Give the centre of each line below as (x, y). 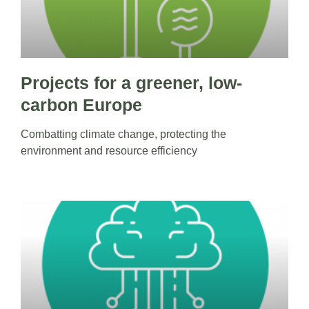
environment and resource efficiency (109, 151)
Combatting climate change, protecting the (123, 134)
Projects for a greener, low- (131, 83)
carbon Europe (81, 105)
